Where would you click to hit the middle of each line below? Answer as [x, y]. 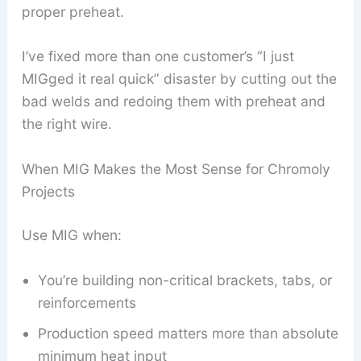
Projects [48, 192]
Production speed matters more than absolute [188, 333]
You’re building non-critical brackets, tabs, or [185, 280]
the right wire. [66, 124]
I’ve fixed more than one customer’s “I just [158, 56]
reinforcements [87, 302]
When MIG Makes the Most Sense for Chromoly [176, 169]
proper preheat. [73, 11]
